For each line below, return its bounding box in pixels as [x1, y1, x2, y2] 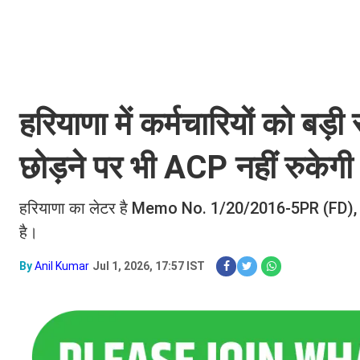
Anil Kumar [35, 260, 89, 272]
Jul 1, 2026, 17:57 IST [92, 260, 205, 272]
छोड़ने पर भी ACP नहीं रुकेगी [19, 149, 353, 186]
